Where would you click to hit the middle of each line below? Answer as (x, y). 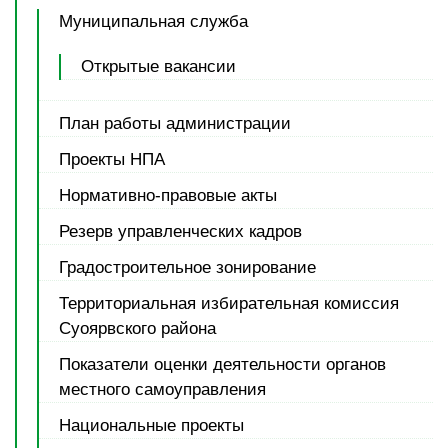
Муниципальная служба (153, 21)
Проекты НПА (112, 159)
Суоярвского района (137, 328)
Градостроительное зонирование (187, 267)
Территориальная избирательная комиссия (229, 303)
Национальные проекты (151, 425)
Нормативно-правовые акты (168, 195)
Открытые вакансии (158, 66)
